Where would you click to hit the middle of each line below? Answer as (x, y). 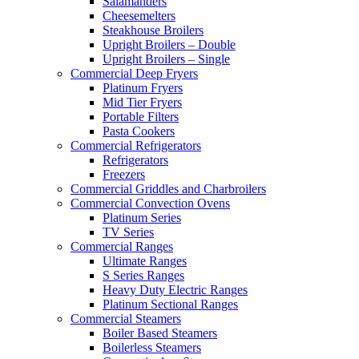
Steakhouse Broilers (153, 30)
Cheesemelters (139, 15)
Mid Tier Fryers (142, 102)
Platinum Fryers (143, 87)
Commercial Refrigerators (136, 145)
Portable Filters (141, 116)
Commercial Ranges (122, 246)
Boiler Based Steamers (160, 333)
